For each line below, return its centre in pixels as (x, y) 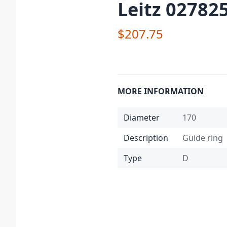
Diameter (142, 118)
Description (146, 138)
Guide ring (203, 138)
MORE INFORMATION (161, 91)
